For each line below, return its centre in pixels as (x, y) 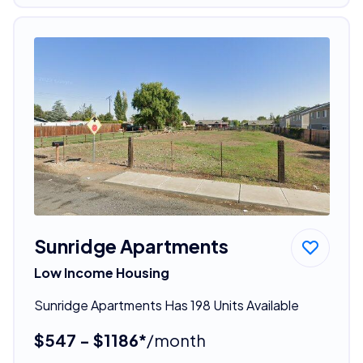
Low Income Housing (101, 272)
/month (176, 340)
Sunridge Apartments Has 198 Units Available (166, 305)
